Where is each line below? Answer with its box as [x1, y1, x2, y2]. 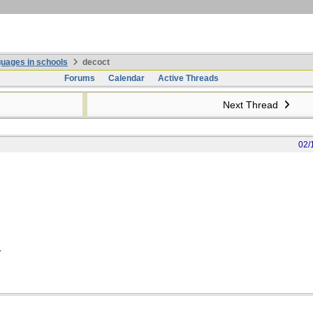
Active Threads [157, 73, 219, 83]
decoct [80, 57, 110, 67]
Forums [64, 73, 95, 83]
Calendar [108, 73, 145, 83]
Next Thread [222, 99, 281, 110]
